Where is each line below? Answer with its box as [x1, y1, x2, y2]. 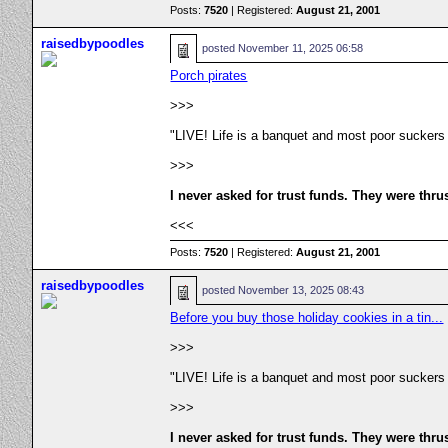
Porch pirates [170, 68, 248, 83]
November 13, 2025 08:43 [238, 284, 365, 296]
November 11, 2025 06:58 [238, 42, 364, 54]
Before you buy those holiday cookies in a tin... [170, 310, 444, 325]
